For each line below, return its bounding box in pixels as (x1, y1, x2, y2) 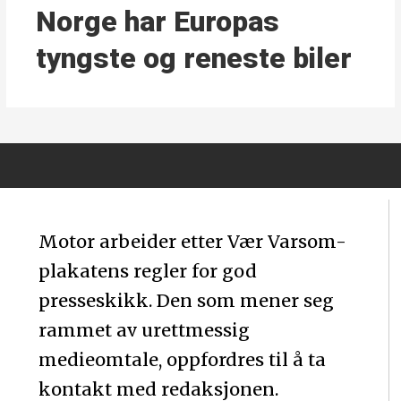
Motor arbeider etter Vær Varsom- (38, 230, 347, 253)
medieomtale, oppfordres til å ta (38, 348, 327, 371)
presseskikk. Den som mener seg (38, 289, 335, 312)
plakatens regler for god (38, 260, 258, 283)
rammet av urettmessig (38, 319, 251, 342)
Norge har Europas (36, 4, 280, 38)
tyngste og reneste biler (36, 41, 353, 75)
